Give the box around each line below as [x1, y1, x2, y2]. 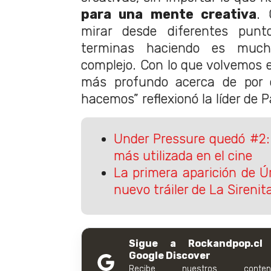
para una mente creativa [81, 7, 257, 22]
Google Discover [129, 250, 211, 262]
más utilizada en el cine [113, 148, 252, 163]
